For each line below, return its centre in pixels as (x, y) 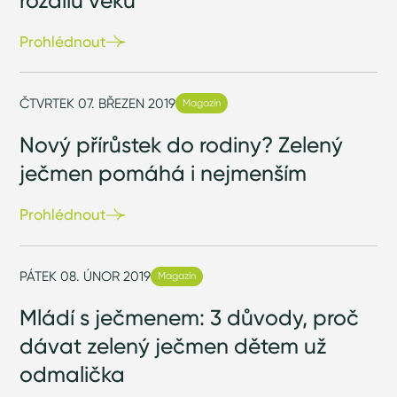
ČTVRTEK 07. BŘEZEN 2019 (98, 103)
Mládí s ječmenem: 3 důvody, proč (190, 318)
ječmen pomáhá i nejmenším (163, 172)
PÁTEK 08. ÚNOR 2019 (86, 276)
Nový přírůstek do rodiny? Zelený (182, 144)
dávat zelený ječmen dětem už (174, 346)
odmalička (73, 374)
